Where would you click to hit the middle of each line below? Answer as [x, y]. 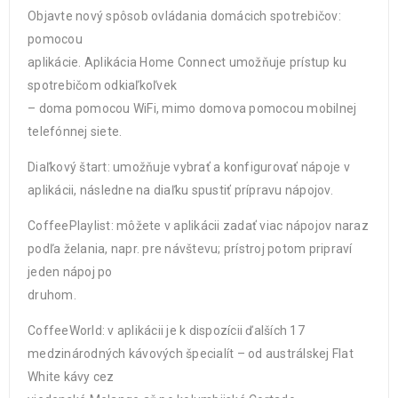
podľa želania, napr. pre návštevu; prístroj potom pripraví [190, 249]
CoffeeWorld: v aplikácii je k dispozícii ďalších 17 [166, 330]
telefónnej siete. [75, 131]
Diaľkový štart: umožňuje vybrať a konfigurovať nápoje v [189, 167]
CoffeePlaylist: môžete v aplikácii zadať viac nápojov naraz [198, 226]
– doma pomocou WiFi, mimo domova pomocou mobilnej [192, 108]
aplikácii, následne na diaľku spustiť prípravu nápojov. [180, 190]
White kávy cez [71, 377]
